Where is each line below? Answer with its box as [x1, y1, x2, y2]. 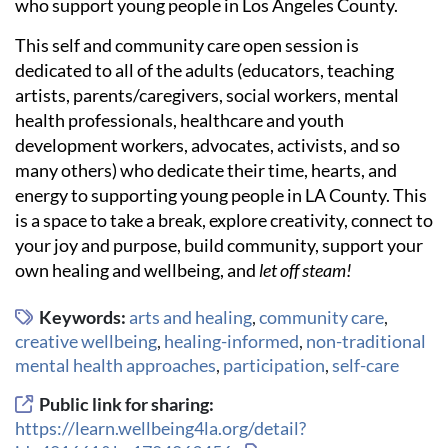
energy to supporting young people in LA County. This [15, 183, 427, 206]
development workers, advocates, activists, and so [15, 133, 400, 156]
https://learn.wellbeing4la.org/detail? [15, 417, 306, 440]
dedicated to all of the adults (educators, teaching [15, 58, 394, 81]
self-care [332, 354, 399, 377]
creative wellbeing [15, 330, 157, 353]
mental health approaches [15, 354, 216, 377]
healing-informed [164, 330, 299, 353]
